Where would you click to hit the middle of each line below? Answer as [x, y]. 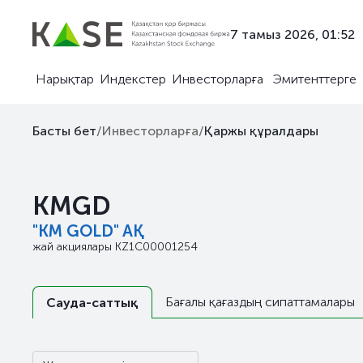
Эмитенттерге [314, 79]
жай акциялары [74, 247]
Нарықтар [65, 79]
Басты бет [64, 131]
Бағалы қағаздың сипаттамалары [260, 302]
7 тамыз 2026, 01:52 [293, 34]
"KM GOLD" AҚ [88, 231]
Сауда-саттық [92, 303]
